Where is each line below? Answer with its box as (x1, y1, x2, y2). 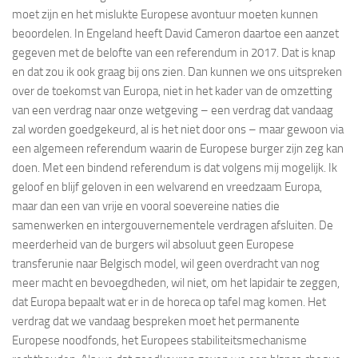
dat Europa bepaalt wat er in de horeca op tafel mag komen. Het (12, 294, 326, 309)
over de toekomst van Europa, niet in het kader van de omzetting (12, 83, 332, 98)
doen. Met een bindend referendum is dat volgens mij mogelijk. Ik (12, 160, 337, 175)
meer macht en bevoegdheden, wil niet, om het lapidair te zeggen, (12, 275, 340, 290)
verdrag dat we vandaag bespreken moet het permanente (12, 313, 300, 328)
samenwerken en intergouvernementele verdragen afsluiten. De (12, 217, 333, 233)
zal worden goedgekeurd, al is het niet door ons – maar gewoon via (12, 121, 344, 137)
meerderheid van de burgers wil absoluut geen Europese (12, 237, 294, 252)
